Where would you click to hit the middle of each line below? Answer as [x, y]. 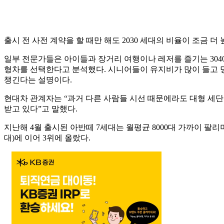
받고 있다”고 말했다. [41, 109]
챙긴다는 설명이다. [38, 80]
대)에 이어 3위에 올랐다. [47, 138]
